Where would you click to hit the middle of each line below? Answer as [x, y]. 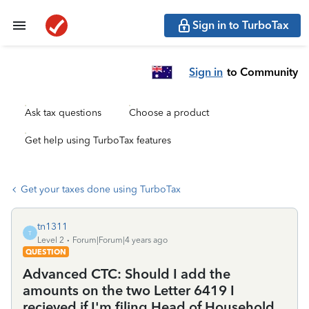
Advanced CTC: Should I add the [127, 274]
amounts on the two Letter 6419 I [129, 290]
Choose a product [169, 113]
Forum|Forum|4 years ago [120, 240]
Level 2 [51, 240]
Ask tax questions [63, 113]
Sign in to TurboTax [241, 25]
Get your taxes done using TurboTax [101, 189]
